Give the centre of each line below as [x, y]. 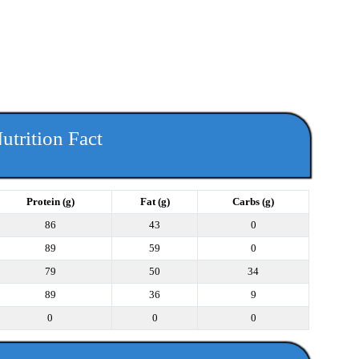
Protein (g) [50, 202]
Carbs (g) [253, 202]
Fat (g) [155, 202]
